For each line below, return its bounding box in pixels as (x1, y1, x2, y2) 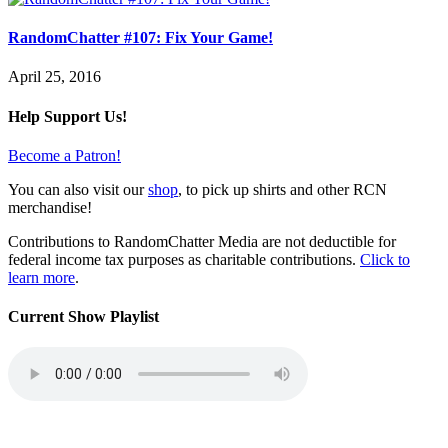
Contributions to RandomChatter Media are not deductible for (8, 232, 396, 250)
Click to (360, 250, 410, 268)
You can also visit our (8, 180, 148, 198)
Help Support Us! (8, 107, 127, 125)
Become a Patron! (8, 146, 121, 164)
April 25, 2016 (8, 68, 101, 86)
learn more (8, 268, 75, 286)
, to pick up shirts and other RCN (178, 180, 387, 198)
